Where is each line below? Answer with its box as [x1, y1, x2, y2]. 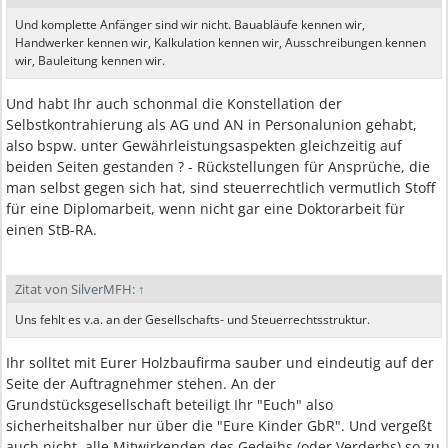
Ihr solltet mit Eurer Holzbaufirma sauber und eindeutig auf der [6, 353, 434, 372]
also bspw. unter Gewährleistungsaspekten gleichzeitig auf [6, 136, 402, 155]
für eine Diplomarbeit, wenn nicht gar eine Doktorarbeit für [6, 199, 405, 218]
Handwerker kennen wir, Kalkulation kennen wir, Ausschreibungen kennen [15, 34, 426, 51]
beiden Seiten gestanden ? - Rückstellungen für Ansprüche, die [6, 157, 430, 176]
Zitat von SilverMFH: [15, 280, 138, 298]
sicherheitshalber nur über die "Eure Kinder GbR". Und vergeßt [6, 416, 432, 435]
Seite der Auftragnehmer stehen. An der [6, 374, 276, 393]
